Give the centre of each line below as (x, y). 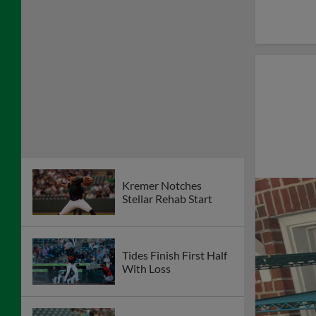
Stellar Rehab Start (167, 199)
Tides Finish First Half (175, 255)
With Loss (146, 269)
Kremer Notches (162, 186)
